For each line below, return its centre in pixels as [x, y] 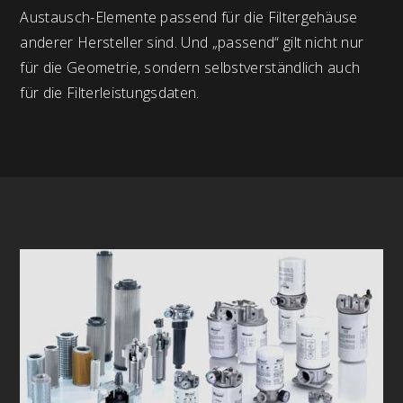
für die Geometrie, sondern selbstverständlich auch [190, 67]
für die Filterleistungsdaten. [110, 92]
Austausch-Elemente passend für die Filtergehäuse [189, 17]
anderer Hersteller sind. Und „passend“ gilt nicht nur [192, 42]
